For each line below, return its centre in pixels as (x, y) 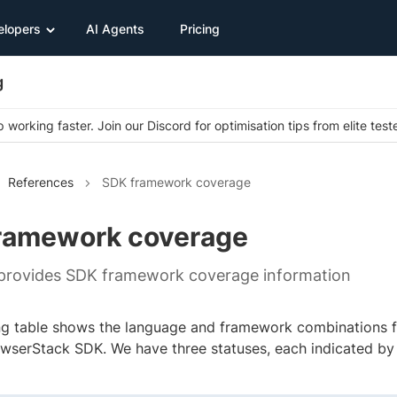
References (41, 183)
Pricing (200, 28)
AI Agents (115, 28)
